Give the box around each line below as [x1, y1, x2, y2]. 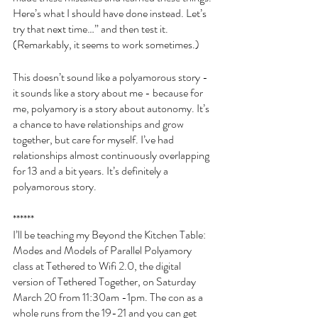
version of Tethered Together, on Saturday [13, 273, 198, 290]
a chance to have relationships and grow [13, 116, 186, 133]
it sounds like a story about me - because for [13, 84, 205, 102]
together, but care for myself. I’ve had [13, 131, 176, 148]
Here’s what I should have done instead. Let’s [13, 5, 209, 22]
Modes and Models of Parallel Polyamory [13, 242, 194, 259]
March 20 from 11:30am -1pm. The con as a [13, 289, 205, 306]
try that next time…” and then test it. [13, 21, 170, 38]
